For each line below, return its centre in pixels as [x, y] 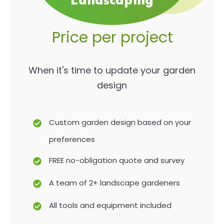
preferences [72, 139]
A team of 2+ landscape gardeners [114, 183]
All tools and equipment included [110, 205]
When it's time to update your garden [112, 70]
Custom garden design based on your [120, 122]
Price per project [112, 37]
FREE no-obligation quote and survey [117, 160]
